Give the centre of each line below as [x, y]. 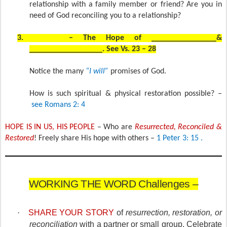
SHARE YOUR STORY [72, 213]
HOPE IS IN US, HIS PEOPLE [51, 127]
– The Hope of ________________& [145, 38]
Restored [20, 138]
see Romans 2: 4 [58, 105]
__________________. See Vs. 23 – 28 [93, 49]
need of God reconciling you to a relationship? [106, 16]
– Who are [116, 127]
